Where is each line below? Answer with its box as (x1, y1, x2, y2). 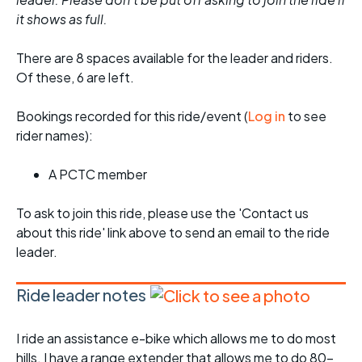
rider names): (16, 127, 93, 145)
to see (285, 107, 326, 125)
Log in (248, 107, 285, 125)
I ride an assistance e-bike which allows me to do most (16, 330, 336, 347)
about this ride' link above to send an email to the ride (16, 224, 330, 242)
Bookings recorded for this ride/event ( (16, 107, 248, 125)
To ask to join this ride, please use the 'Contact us (16, 204, 309, 222)
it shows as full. (16, 11, 107, 28)
